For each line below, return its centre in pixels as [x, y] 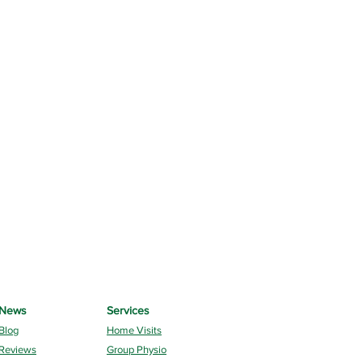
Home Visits [134, 330]
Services [128, 310]
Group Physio [137, 349]
